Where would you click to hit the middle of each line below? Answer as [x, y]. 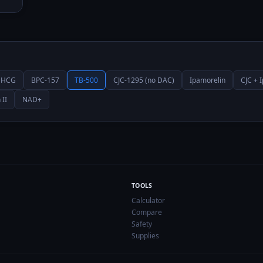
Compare [147, 212]
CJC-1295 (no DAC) [144, 80]
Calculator [148, 200]
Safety [142, 224]
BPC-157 [45, 80]
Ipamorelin [208, 80]
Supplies [145, 236]
